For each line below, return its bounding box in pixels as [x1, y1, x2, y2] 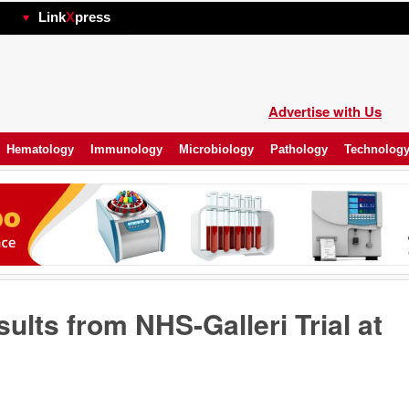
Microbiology [179, 142, 254, 156]
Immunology [90, 142, 163, 156]
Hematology [6, 142, 74, 156]
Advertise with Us [268, 101, 382, 121]
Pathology [270, 142, 328, 156]
